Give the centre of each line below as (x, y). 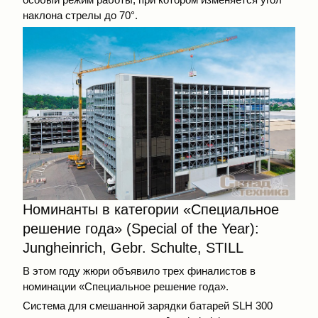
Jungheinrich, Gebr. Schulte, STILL (133, 248)
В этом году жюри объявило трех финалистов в (139, 271)
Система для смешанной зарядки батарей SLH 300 (148, 305)
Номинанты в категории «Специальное (151, 210)
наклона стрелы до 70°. (80, 16)
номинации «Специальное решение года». (126, 287)
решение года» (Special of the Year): (141, 229)
